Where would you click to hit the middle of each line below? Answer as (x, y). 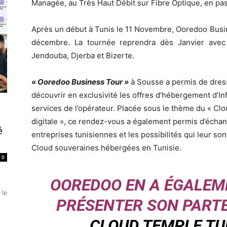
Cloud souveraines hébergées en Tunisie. (106, 147)
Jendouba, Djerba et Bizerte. (83, 55)
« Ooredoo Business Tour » (80, 82)
